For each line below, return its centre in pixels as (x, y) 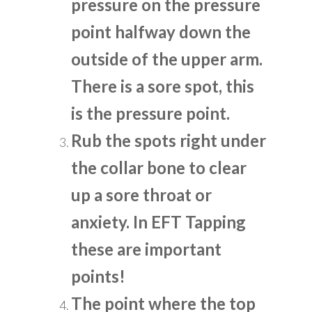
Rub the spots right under (169, 141)
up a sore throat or (142, 195)
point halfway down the (161, 32)
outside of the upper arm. (167, 59)
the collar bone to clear (159, 168)
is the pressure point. (151, 114)
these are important (147, 249)
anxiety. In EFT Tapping (159, 222)
